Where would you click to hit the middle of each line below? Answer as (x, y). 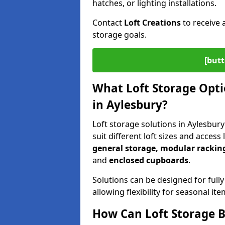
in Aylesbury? (130, 105)
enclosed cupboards (149, 160)
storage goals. (120, 35)
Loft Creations (152, 23)
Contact (108, 23)
